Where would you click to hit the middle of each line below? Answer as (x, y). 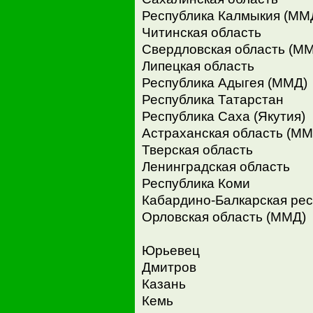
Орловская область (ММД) (224, 217)
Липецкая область (198, 66)
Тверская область (197, 150)
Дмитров (169, 267)
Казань (163, 284)
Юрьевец (170, 250)
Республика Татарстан (212, 99)
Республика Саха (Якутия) (223, 116)
